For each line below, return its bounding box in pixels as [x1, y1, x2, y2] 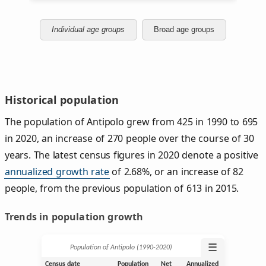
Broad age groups [153, 25, 214, 34]
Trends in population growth [5, 210, 144, 223]
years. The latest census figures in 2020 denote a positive [5, 148, 258, 161]
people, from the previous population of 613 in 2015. [5, 181, 239, 195]
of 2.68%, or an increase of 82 [109, 164, 243, 178]
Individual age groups [52, 25, 125, 34]
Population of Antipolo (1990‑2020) [70, 244, 172, 252]
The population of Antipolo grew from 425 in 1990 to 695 [5, 115, 258, 128]
